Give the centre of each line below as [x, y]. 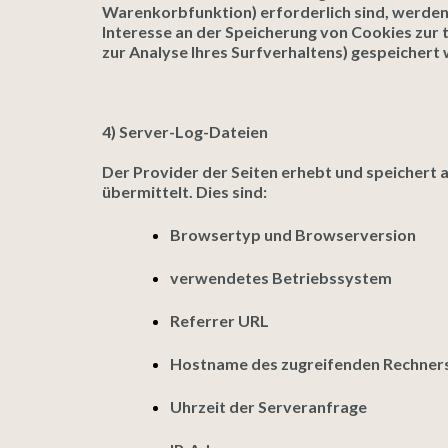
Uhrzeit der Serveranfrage [268, 406]
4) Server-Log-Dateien [185, 131]
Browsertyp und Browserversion [293, 234]
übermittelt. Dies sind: [184, 191]
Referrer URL [219, 320]
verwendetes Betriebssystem [281, 277]
